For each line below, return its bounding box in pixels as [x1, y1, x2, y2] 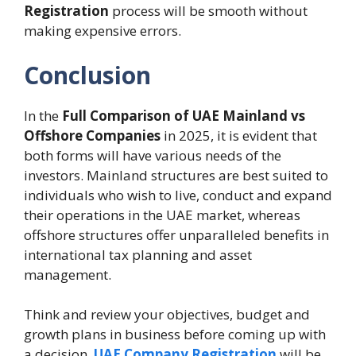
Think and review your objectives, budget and [24, 305, 310, 323]
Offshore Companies [24, 126, 161, 145]
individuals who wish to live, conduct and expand [24, 185, 332, 204]
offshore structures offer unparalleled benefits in [24, 225, 329, 244]
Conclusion [24, 58, 151, 91]
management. [24, 265, 111, 284]
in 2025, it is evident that [161, 126, 317, 145]
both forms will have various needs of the [24, 145, 281, 164]
